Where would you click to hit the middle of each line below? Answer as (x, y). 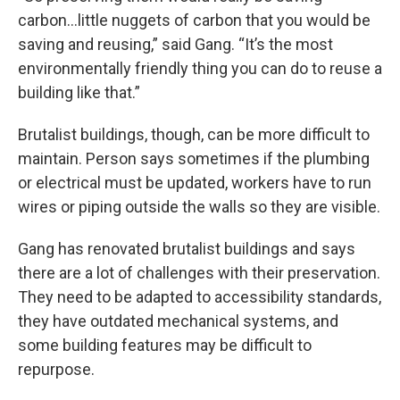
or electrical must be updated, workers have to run (195, 183)
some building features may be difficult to (165, 345)
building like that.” (79, 92)
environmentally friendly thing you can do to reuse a (200, 68)
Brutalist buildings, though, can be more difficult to (194, 134)
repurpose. (56, 369)
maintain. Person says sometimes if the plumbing (194, 158)
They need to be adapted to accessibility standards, (200, 297)
